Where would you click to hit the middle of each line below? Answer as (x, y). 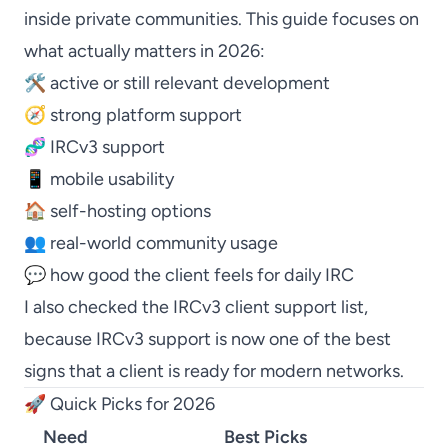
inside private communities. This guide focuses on (221, 19)
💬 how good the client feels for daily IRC (189, 275)
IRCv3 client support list (268, 307)
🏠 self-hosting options (117, 211)
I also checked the (98, 307)
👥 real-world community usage (151, 243)
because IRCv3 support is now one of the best (207, 339)
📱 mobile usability (99, 179)
